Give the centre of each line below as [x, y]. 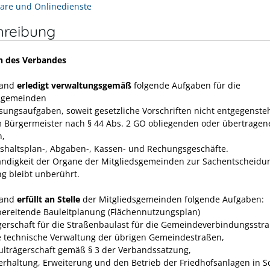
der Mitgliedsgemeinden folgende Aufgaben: [172, 199]
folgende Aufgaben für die [186, 85]
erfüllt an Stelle [49, 199]
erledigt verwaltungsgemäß [74, 85]
